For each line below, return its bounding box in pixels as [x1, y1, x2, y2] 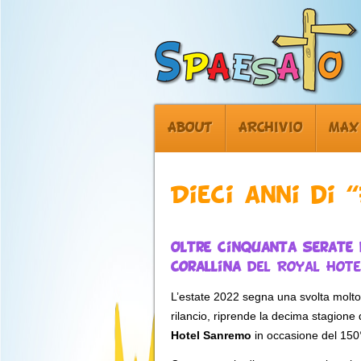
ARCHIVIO [239, 122, 303, 135]
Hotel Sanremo [171, 329, 251, 342]
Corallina [171, 261, 241, 274]
